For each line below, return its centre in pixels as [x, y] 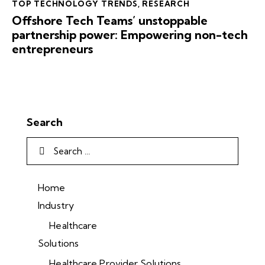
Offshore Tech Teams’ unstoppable [110, 20]
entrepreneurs [52, 49]
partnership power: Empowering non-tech [130, 34]
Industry [56, 206]
